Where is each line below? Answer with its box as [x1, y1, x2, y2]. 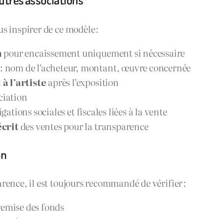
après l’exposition [46, 74, 119, 89]
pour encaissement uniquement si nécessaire [1, 45, 185, 60]
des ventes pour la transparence [18, 118, 149, 133]
